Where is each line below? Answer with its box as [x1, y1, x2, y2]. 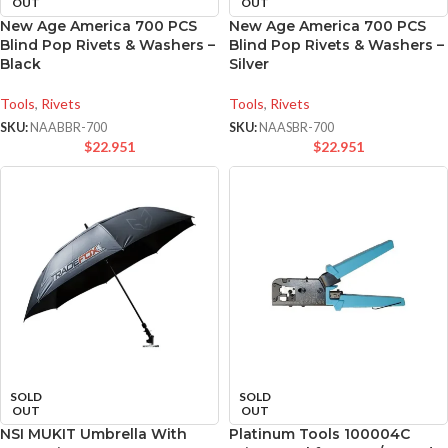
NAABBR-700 [30, 120, 107, 136]
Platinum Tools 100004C [229, 424, 410, 443]
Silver [229, 55, 269, 74]
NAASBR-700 [259, 120, 334, 136]
